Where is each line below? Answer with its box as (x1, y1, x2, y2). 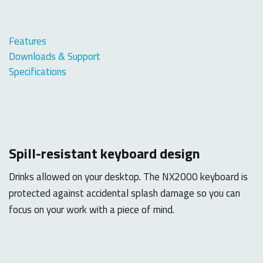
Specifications (9, 63, 66, 79)
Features (9, 33, 46, 49)
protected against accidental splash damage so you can (9, 185, 240, 201)
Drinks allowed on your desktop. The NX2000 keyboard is (9, 168, 248, 184)
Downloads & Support (9, 48, 100, 64)
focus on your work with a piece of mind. (9, 201, 174, 217)
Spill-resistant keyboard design (9, 142, 200, 164)
